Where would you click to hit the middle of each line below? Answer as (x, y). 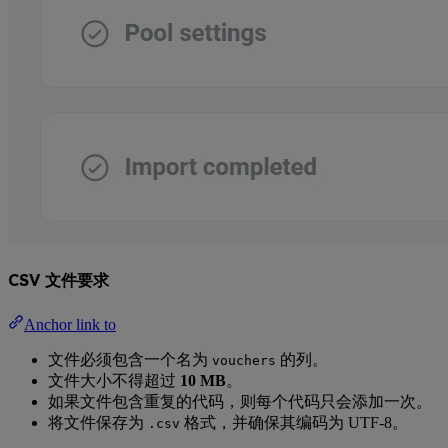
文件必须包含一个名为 (130, 359)
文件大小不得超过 (114, 380)
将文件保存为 (98, 422)
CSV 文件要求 (58, 280)
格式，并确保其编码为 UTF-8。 (294, 422)
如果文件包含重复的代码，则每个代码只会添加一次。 (240, 401)
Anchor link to (70, 324)
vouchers (244, 360)
